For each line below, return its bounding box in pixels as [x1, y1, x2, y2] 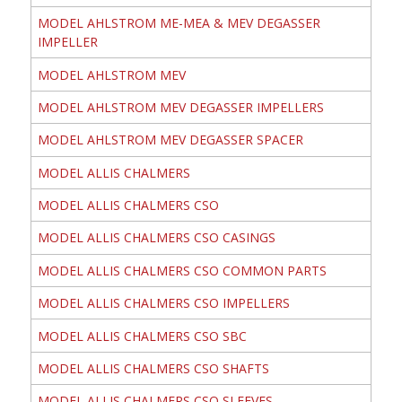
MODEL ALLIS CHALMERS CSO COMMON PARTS [37, 261, 327, 279]
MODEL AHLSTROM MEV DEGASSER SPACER [37, 131, 303, 149]
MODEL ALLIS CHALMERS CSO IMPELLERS [37, 294, 290, 312]
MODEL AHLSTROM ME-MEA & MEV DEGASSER [37, 14, 320, 32]
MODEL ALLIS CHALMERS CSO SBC [37, 327, 247, 345]
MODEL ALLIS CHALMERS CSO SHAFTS [37, 359, 269, 377]
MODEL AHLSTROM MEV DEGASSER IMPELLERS [37, 98, 324, 116]
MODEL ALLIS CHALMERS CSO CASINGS [37, 229, 275, 247]
